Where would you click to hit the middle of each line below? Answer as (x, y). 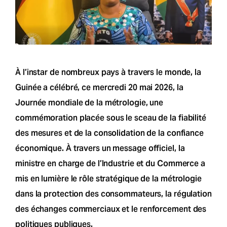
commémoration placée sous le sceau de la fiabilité (111, 118)
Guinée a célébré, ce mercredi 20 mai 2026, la (99, 87)
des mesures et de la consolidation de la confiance (109, 133)
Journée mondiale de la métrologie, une (89, 102)
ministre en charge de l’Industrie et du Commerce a (110, 163)
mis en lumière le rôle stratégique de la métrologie (108, 178)
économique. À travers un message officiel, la (100, 148)
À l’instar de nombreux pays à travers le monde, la (108, 72)
